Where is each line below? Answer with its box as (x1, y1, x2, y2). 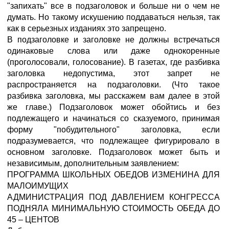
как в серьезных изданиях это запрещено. (7, 24, 166, 33)
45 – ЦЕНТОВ (7, 215, 59, 224)
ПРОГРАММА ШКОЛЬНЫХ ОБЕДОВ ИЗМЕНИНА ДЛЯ (7, 170, 220, 179)
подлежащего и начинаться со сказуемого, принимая (7, 114, 220, 123)
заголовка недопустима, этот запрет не (7, 69, 220, 78)
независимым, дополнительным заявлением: (7, 159, 179, 168)
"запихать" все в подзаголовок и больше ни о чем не (7, 2, 220, 10)
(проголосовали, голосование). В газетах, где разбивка (7, 58, 220, 66)
